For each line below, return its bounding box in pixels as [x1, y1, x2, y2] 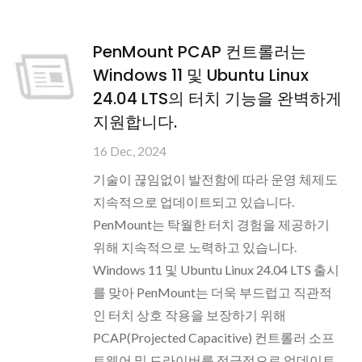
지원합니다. [93, 111, 177, 133]
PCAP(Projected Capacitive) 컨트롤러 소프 [93, 330, 335, 345]
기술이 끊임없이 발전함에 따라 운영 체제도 [93, 171, 338, 187]
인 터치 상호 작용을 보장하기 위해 [93, 307, 286, 322]
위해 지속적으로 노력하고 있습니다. [93, 239, 297, 255]
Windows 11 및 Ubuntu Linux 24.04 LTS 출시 [93, 262, 339, 277]
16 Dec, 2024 [93, 143, 166, 158]
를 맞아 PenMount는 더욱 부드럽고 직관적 [93, 284, 332, 300]
